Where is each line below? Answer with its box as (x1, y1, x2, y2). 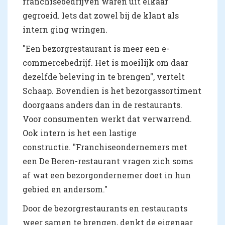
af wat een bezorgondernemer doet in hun (23, 170, 191, 181)
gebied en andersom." (23, 184, 107, 195)
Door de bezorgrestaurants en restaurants (23, 203, 187, 214)
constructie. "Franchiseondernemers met (23, 142, 187, 153)
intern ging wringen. (23, 24, 109, 35)
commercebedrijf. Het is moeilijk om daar (23, 57, 188, 68)
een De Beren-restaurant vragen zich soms (23, 156, 193, 167)
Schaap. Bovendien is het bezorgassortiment (23, 85, 201, 96)
